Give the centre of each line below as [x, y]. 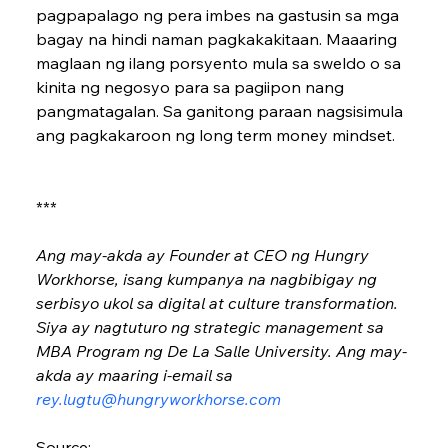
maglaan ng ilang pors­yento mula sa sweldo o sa [220, 63]
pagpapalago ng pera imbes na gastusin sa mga [219, 15]
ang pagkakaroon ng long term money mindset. [215, 135]
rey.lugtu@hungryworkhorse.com [158, 399]
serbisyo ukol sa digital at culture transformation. [218, 303]
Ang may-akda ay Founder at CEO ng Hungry [204, 255]
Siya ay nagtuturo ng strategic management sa [211, 327]
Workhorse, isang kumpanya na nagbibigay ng [208, 279]
